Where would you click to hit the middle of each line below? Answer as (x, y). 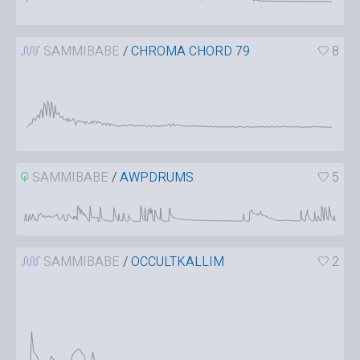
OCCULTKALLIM (177, 262)
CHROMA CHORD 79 (190, 51)
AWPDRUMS (157, 177)
